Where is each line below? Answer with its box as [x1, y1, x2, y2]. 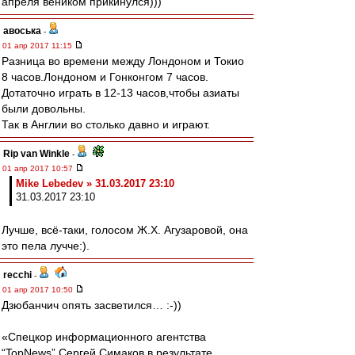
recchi [3, 269, 32, 281]
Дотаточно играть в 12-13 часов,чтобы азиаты [2, 86, 239, 99]
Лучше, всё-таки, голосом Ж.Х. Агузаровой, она [2, 223, 248, 236]
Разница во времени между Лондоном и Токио [2, 55, 244, 67]
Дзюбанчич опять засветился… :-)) [2, 299, 181, 311]
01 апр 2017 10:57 [2, 164, 75, 173]
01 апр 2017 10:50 [2, 285, 75, 294]
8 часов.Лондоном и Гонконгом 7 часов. [2, 71, 208, 83]
